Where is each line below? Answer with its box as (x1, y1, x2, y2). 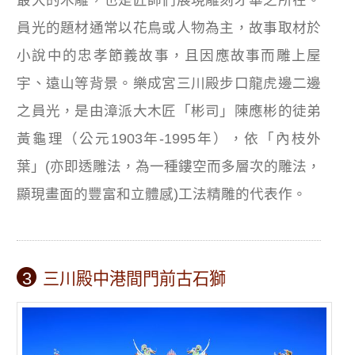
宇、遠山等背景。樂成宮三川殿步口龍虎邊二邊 (17, 75, 322, 92)
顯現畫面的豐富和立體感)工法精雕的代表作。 (17, 186, 307, 203)
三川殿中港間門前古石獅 (43, 269, 227, 288)
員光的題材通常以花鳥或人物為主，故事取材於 (17, 20, 322, 36)
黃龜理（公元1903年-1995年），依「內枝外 (17, 131, 322, 147)
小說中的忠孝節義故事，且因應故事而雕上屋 (17, 48, 322, 64)
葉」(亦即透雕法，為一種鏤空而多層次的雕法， (17, 158, 322, 175)
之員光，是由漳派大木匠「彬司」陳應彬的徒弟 (17, 103, 322, 120)
